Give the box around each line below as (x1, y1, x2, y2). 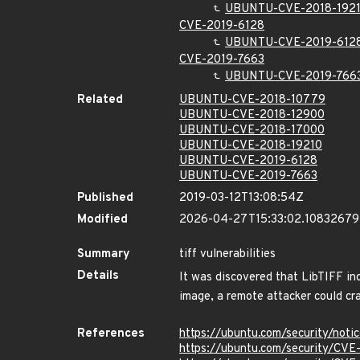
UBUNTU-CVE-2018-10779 (179, 92, 325, 108)
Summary (77, 247, 130, 262)
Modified (77, 212, 128, 227)
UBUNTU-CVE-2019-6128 (179, 153, 317, 169)
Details (77, 268, 119, 284)
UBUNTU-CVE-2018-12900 (179, 108, 325, 123)
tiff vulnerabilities (179, 247, 276, 262)
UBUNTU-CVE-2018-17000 (179, 123, 325, 138)
